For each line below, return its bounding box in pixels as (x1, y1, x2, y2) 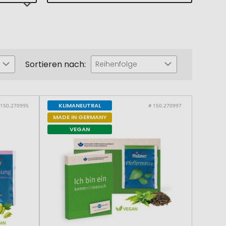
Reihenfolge (95, 59, 137, 70)
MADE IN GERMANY (53, 113, 107, 122)
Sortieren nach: (25, 58, 86, 70)
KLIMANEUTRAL (59, 101, 101, 109)
